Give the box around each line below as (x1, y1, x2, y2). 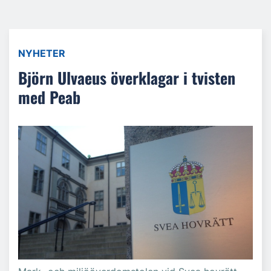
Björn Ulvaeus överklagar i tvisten (18, 66, 235, 90)
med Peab (18, 85, 80, 109)
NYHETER (18, 47, 65, 59)
